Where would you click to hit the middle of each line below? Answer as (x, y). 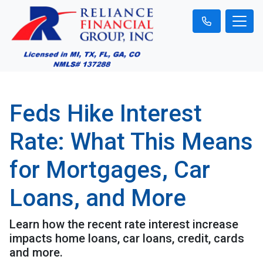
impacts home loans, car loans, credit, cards (127, 238)
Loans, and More (98, 198)
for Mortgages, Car (110, 170)
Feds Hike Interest (106, 113)
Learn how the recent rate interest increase (124, 224)
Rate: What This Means (131, 141)
